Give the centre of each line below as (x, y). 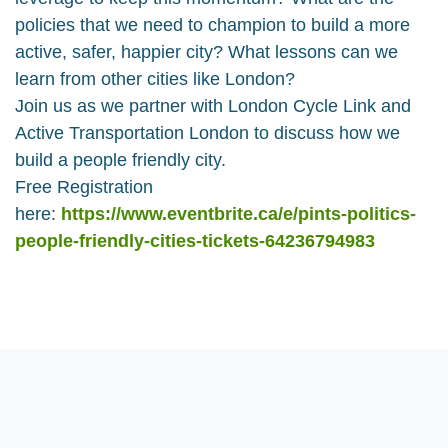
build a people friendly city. (120, 160)
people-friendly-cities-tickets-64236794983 (195, 241)
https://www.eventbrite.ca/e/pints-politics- (238, 214)
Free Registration (84, 187)
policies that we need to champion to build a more (212, 25)
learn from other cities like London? (155, 79)
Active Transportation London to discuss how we (207, 133)
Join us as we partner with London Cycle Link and (213, 106)
